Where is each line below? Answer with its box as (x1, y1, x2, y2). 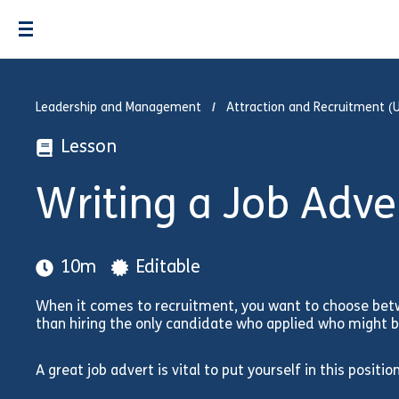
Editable (135, 259, 200, 277)
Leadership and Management (36, 102, 201, 115)
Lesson (61, 139, 117, 157)
